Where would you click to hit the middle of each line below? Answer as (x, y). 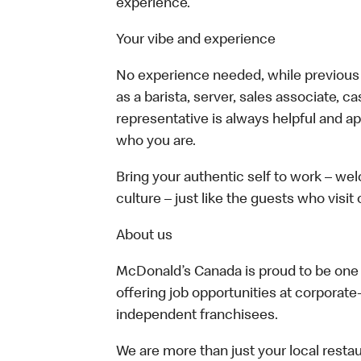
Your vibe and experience (196, 40)
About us (144, 236)
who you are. (156, 142)
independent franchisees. (197, 316)
